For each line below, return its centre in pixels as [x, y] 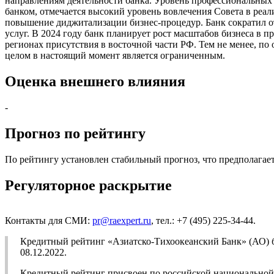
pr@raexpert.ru [122, 220]
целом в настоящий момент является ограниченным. [115, 56]
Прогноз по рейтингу [75, 134]
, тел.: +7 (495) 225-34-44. [203, 220]
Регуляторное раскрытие [88, 185]
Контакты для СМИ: [49, 220]
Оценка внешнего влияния [95, 82]
